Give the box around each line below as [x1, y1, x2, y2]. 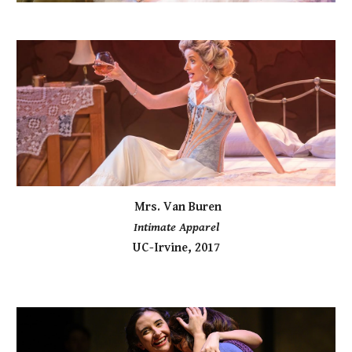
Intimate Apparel [133, 220, 219, 236]
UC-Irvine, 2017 [132, 240, 220, 256]
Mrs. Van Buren [130, 200, 222, 215]
